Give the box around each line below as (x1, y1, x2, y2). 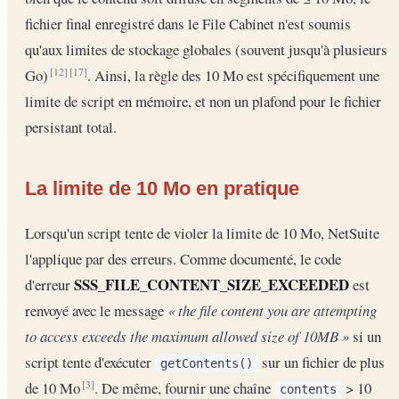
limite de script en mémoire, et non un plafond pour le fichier (25, 91, 381, 112)
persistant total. (25, 117, 117, 138)
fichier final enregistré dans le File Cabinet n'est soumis (25, 13, 351, 35)
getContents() (160, 356, 253, 371)
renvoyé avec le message (25, 300, 167, 322)
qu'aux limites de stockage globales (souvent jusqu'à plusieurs (25, 39, 387, 61)
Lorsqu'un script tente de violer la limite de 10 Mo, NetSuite (25, 223, 379, 244)
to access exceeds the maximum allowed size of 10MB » (25, 326, 349, 347)
